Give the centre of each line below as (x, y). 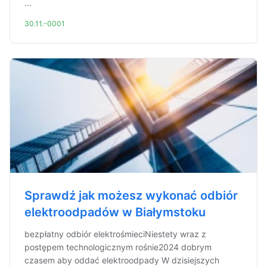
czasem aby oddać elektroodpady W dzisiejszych (122, 260)
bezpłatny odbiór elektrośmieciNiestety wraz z (115, 234)
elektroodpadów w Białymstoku (115, 212)
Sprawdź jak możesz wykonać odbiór (131, 195)
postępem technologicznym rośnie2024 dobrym (118, 247)
